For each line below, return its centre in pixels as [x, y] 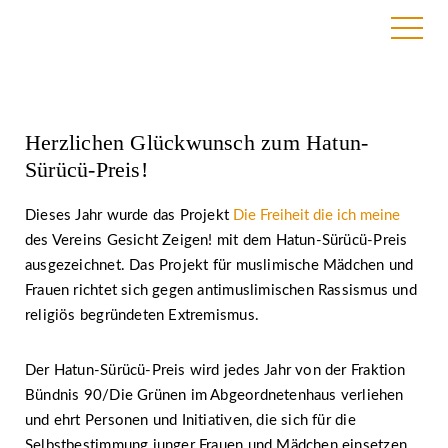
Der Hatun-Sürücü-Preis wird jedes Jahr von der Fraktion [215, 370]
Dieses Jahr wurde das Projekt [129, 215]
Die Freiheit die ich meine [317, 215]
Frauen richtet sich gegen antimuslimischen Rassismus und [221, 290]
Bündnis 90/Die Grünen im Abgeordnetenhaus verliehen [214, 395]
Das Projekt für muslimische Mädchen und [271, 265]
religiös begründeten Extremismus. [142, 315]
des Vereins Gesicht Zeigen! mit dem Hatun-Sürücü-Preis [216, 240]
